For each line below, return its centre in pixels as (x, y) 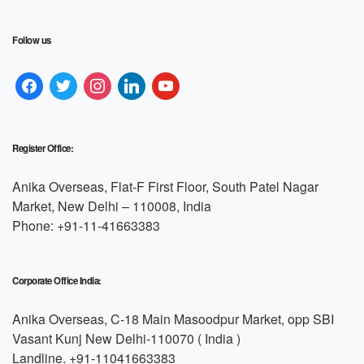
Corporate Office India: (57, 281)
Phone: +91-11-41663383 (86, 226)
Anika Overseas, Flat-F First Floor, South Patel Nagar (165, 187)
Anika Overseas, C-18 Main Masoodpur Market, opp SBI (173, 319)
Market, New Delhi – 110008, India (112, 206)
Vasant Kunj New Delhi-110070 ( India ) (126, 339)
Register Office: (43, 149)
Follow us (32, 41)
